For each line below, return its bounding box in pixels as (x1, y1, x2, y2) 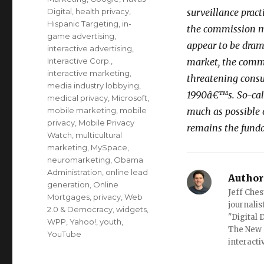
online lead (105, 167, 148, 177)
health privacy (75, 6, 130, 16)
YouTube (47, 229, 82, 239)
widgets (116, 204, 147, 214)
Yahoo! (70, 217, 97, 226)
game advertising (47, 31, 115, 41)
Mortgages (47, 192, 90, 202)
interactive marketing (47, 68, 130, 78)
